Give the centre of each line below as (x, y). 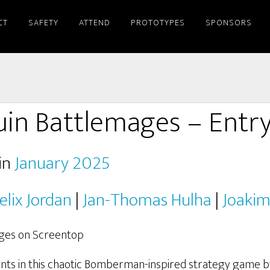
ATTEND (95, 23)
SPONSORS (229, 23)
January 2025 (62, 163)
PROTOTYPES (158, 23)
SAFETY (43, 23)
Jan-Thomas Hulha (147, 200)
